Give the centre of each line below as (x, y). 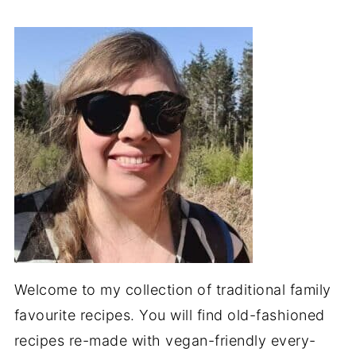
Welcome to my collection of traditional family (172, 289)
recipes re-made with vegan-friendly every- (165, 340)
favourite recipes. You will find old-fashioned (169, 315)
